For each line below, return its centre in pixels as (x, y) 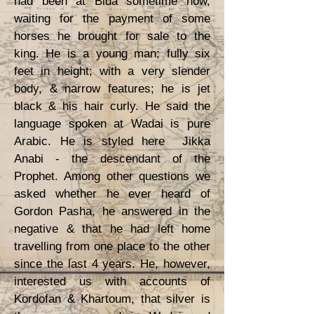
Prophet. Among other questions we (112, 176)
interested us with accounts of (112, 281)
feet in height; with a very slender (112, 71)
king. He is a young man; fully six (112, 54)
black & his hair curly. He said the (112, 106)
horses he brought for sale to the (112, 36)
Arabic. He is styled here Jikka (112, 141)
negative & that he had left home (112, 229)
